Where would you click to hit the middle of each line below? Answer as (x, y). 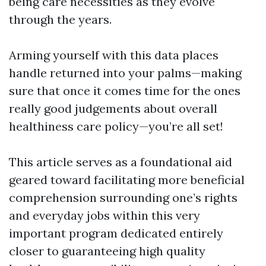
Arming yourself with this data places (114, 55)
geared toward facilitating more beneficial (127, 180)
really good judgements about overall (113, 108)
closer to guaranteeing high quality (107, 251)
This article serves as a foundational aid (121, 162)
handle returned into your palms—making (125, 73)
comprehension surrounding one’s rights (123, 197)
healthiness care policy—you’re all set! (116, 126)
